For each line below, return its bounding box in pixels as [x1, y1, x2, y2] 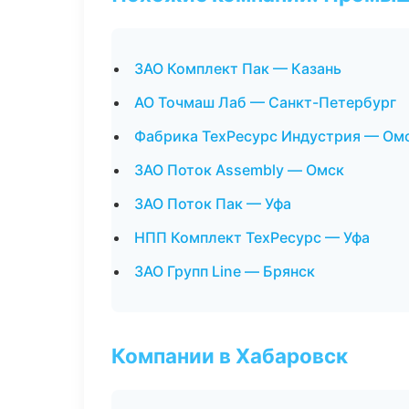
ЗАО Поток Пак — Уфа [134, 194, 291, 213]
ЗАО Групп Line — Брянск [134, 262, 315, 280]
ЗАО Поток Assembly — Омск [134, 161, 344, 179]
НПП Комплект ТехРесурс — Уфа [134, 228, 370, 246]
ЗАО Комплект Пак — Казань [134, 59, 341, 78]
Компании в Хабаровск [111, 343, 348, 368]
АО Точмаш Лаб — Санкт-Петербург [134, 93, 396, 111]
